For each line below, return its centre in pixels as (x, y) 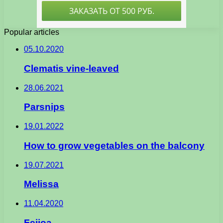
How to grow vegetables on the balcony (114, 145)
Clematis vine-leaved (71, 68)
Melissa (41, 184)
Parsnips (44, 107)
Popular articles (32, 32)
